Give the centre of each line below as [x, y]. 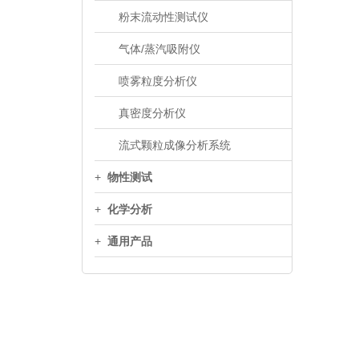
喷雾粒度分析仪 [158, 81]
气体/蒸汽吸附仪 [159, 48]
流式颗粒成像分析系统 [175, 145]
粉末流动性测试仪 [163, 16]
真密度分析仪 [152, 113]
